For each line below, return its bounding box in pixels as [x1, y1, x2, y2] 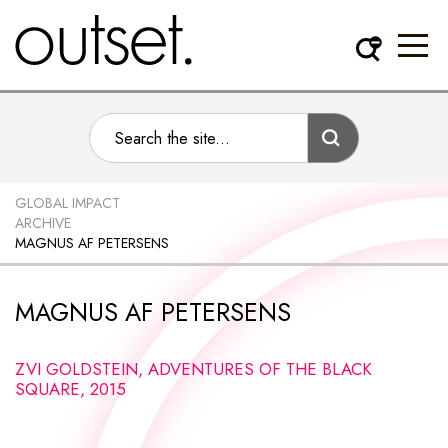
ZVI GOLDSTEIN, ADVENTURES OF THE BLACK [15, 357, 372, 381]
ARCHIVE [15, 213, 71, 233]
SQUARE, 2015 [15, 377, 126, 401]
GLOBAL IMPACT [15, 193, 120, 213]
